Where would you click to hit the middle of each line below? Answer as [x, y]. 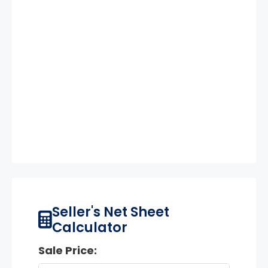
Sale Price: [68, 250]
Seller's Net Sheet [111, 211]
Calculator [90, 227]
